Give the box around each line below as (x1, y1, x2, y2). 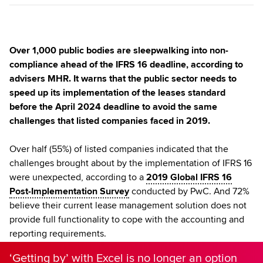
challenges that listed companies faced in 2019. (9, 114, 210, 127)
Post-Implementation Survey (9, 185, 129, 197)
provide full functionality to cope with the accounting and (9, 213, 244, 225)
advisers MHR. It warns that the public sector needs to (9, 72, 237, 85)
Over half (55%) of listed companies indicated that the (9, 143, 228, 155)
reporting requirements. (9, 227, 106, 240)
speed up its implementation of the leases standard (9, 86, 225, 99)
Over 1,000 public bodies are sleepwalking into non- (9, 44, 228, 56)
